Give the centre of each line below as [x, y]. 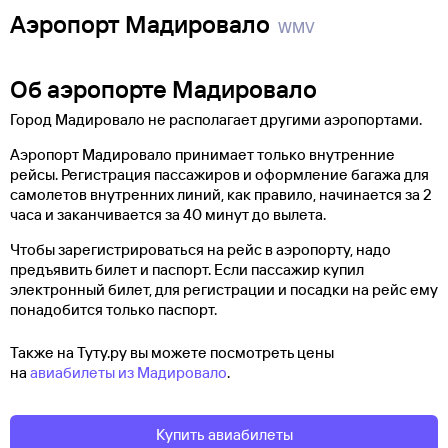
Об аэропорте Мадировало [163, 89]
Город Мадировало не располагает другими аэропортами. [216, 120]
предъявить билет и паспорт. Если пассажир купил [187, 270]
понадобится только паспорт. [113, 310]
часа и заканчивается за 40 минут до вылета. [168, 215]
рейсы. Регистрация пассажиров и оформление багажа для [219, 175]
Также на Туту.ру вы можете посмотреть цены [172, 353]
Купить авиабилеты [224, 435]
